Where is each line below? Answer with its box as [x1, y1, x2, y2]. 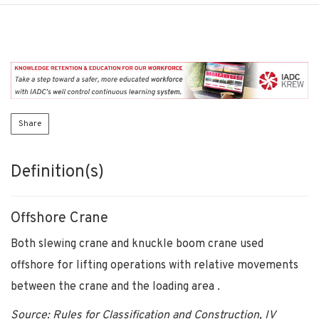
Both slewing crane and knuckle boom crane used [11, 236, 263, 251]
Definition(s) [11, 161, 104, 183]
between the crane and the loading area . [11, 279, 220, 294]
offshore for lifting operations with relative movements [11, 258, 298, 273]
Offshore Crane [11, 209, 108, 228]
